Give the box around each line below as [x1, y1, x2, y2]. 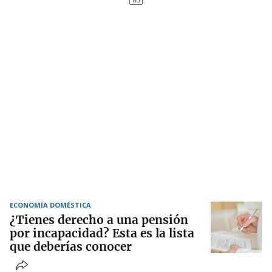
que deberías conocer [10, 239, 132, 254]
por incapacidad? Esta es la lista [10, 226, 194, 241]
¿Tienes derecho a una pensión [10, 212, 188, 228]
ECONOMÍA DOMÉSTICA [10, 200, 91, 210]
